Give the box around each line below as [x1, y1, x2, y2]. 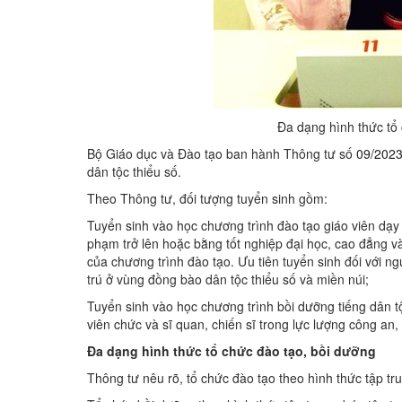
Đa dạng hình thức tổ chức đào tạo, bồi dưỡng [87, 341, 376, 360]
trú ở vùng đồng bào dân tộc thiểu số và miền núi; [87, 269, 369, 288]
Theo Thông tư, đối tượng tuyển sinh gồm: [87, 188, 331, 207]
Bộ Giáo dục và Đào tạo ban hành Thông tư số [87, 144, 356, 162]
